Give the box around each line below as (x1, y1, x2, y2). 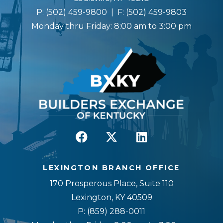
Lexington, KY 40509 (71, 192, 152, 202)
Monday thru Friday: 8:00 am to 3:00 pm (31, 21, 192, 31)
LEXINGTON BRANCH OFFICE (43, 163, 180, 173)
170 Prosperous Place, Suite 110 (49, 178, 174, 188)
